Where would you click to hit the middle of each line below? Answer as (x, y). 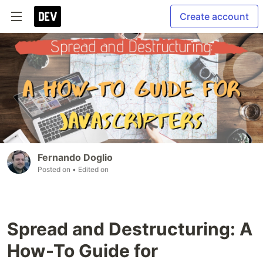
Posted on (55, 170)
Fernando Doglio (75, 158)
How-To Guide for (82, 251)
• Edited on (90, 170)
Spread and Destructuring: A (130, 229)
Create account (214, 16)
